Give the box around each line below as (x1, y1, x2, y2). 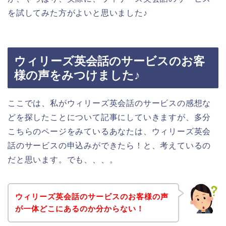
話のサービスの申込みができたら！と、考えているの (8, 141, 211, 150)
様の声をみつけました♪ (14, 69, 140, 82)
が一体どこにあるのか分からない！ (15, 204, 144, 213)
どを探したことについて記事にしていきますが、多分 (8, 113, 211, 122)
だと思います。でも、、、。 (8, 155, 118, 164)
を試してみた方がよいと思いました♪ (8, 8, 148, 17)
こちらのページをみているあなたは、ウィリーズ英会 (8, 127, 211, 136)
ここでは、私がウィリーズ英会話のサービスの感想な (8, 99, 211, 108)
